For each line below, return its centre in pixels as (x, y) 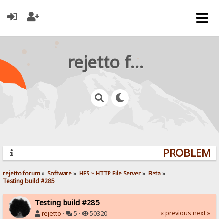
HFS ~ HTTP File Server (110, 173)
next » (201, 213)
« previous (175, 213)
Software (60, 173)
